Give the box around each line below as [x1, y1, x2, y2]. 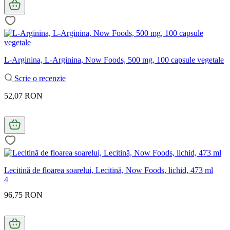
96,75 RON [4, 190, 43, 199]
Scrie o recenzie [12, 73, 66, 83]
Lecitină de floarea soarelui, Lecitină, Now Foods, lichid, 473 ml [4, 165, 213, 175]
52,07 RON [4, 91, 43, 100]
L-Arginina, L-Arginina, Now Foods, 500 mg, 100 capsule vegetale [4, 55, 224, 64]
